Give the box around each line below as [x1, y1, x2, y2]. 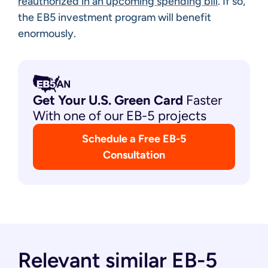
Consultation [103, 148, 165, 162]
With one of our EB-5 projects [33, 107, 206, 124]
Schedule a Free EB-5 [82, 132, 186, 145]
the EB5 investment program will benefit [18, 10, 211, 24]
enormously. [18, 26, 76, 40]
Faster [183, 92, 222, 108]
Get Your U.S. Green [33, 92, 154, 108]
